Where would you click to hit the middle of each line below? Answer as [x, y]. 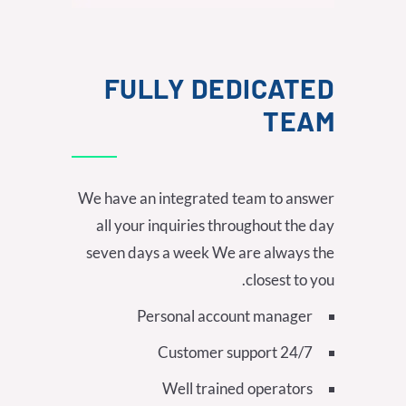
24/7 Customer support [296, 353]
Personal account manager [225, 316]
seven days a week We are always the [210, 253]
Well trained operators [237, 389]
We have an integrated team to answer [206, 198]
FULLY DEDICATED [219, 88]
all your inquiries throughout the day [215, 226]
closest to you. [290, 280]
